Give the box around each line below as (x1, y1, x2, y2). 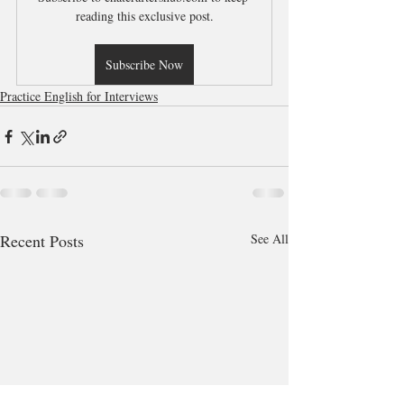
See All (251, 230, 289, 248)
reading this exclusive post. (75, 7, 214, 25)
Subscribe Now (106, 56, 183, 74)
